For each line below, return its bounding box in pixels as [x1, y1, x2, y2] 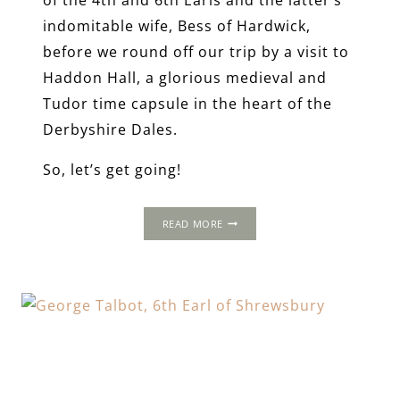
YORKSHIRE [221, 371, 279, 385]
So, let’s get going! [43, 159, 181, 179]
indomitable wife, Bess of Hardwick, [43, 15, 311, 36]
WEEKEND [221, 246, 271, 260]
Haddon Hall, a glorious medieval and [43, 67, 327, 87]
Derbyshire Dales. [43, 119, 178, 139]
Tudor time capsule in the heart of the [43, 93, 332, 113]
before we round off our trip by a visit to [43, 41, 349, 62]
